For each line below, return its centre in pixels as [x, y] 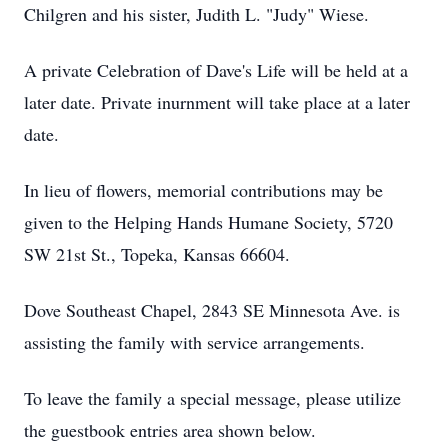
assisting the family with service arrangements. [194, 342]
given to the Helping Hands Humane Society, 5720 [208, 222]
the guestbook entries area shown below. [170, 430]
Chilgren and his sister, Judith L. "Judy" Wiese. [196, 14]
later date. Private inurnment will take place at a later [217, 102]
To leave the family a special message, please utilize [212, 398]
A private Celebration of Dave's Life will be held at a [216, 70]
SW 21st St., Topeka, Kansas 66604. [157, 254]
